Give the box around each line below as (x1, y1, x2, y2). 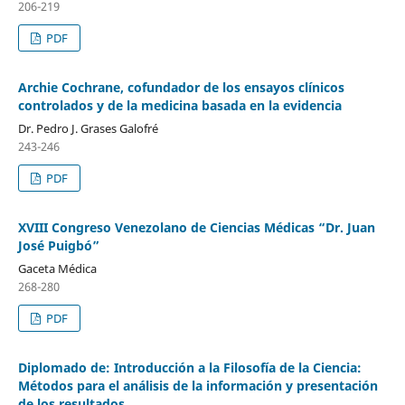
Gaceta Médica (17, 259, 97, 277)
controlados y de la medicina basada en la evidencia (17, 96, 342, 114)
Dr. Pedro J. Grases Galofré (17, 119, 158, 137)
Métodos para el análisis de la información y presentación (17, 376, 378, 394)
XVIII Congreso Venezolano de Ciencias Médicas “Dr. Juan (17, 218, 375, 236)
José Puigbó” (17, 236, 99, 254)
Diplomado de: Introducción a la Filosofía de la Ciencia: (17, 358, 362, 376)
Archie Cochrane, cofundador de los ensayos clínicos (17, 78, 344, 96)
